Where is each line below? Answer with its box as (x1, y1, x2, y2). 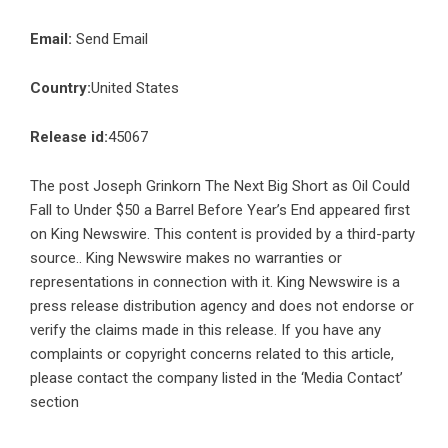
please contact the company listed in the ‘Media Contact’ (30, 369, 403, 388)
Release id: (30, 128, 108, 147)
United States (91, 79, 179, 98)
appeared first (315, 201, 410, 220)
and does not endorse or (247, 297, 414, 316)
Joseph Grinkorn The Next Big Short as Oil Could (93, 177, 410, 196)
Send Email (76, 30, 148, 49)
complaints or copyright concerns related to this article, (30, 345, 394, 364)
